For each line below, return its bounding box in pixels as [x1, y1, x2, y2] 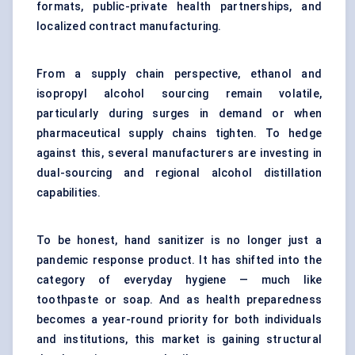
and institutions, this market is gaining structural [36, 333, 322, 346]
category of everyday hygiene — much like [36, 273, 322, 287]
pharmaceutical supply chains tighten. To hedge [36, 127, 322, 140]
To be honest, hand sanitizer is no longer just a [36, 234, 322, 247]
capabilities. [36, 186, 101, 200]
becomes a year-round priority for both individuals [36, 313, 322, 326]
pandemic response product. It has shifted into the [36, 254, 322, 267]
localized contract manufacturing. [36, 20, 222, 33]
